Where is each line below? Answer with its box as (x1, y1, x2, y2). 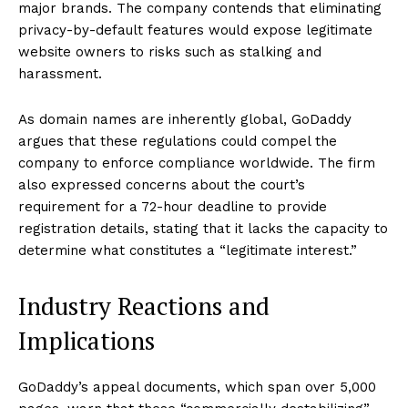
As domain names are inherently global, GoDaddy (18, 111, 352, 128)
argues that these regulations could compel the (18, 133, 337, 150)
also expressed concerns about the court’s (18, 177, 305, 194)
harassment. (18, 66, 102, 83)
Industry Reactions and (18, 290, 270, 323)
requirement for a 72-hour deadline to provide (18, 199, 327, 216)
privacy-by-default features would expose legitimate (18, 22, 372, 39)
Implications (18, 324, 155, 358)
